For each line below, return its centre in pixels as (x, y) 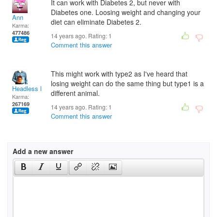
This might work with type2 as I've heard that (119, 74)
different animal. (75, 93)
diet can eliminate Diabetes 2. (96, 22)
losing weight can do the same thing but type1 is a (127, 83)
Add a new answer (43, 151)
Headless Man (32, 88)
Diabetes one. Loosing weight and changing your (126, 12)
